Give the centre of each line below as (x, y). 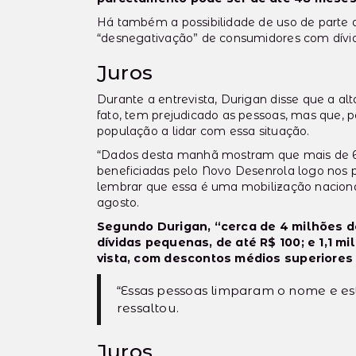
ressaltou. (148, 308)
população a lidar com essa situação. (203, 132)
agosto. (118, 203)
